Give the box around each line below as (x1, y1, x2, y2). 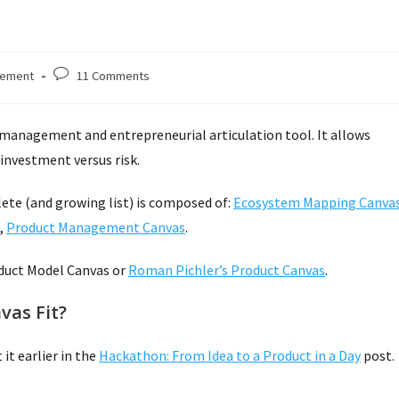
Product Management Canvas (6, 217, 185, 236)
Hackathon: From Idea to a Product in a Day (99, 346, 361, 364)
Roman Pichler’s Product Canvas (128, 260, 325, 279)
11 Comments (77, 67, 150, 84)
